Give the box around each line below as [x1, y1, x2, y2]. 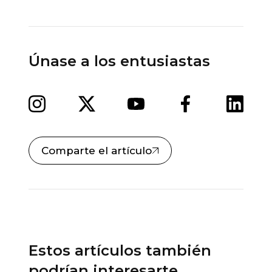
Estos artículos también [29, 242, 212, 260]
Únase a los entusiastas [29, 52, 211, 70]
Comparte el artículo [41, 144, 152, 157]
